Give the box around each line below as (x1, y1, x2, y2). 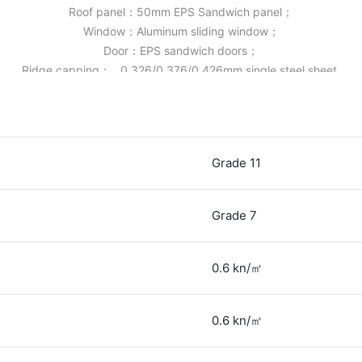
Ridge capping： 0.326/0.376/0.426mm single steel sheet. (22, 62, 340, 77)
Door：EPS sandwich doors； (103, 43, 259, 57)
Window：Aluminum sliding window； (82, 23, 280, 38)
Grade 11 (212, 154, 262, 170)
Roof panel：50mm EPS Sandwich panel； (69, 4, 293, 19)
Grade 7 (212, 207, 258, 223)
